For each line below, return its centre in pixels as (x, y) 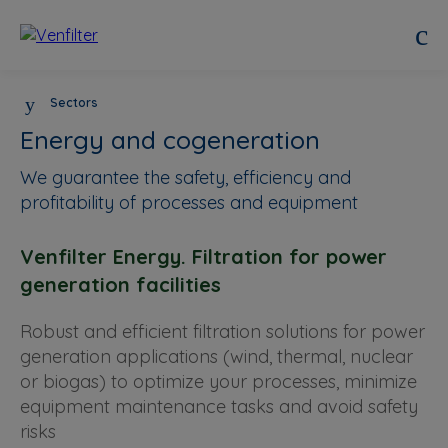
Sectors (74, 102)
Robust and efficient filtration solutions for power (222, 331)
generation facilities (120, 284)
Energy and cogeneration (170, 139)
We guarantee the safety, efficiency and (185, 177)
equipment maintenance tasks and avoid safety (219, 406)
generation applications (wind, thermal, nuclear (216, 356)
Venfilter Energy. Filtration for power (203, 256)
